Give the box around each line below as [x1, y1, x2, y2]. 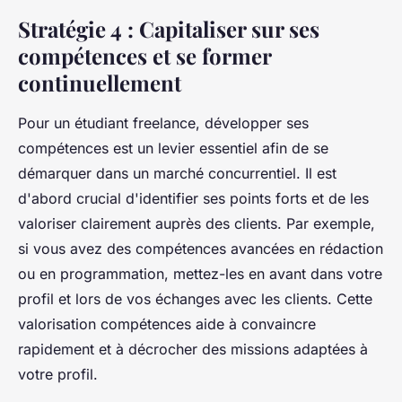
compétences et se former [18, 40, 271, 70]
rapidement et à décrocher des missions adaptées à [18, 339, 368, 358]
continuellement [18, 67, 181, 97]
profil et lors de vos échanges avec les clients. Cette [18, 289, 372, 308]
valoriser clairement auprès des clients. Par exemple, [18, 214, 375, 232]
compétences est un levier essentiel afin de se [18, 138, 328, 157]
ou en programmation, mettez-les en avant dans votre [18, 264, 382, 283]
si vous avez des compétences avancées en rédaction [18, 239, 383, 258]
